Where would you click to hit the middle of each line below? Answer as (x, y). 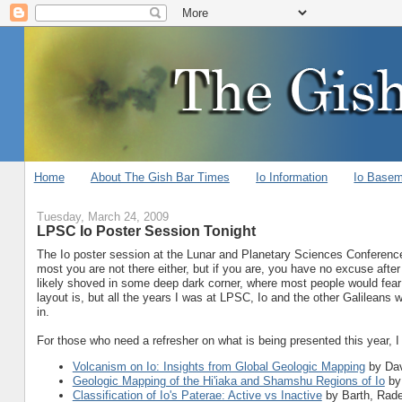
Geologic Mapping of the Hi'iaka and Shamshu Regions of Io (228, 380)
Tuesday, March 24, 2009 (102, 217)
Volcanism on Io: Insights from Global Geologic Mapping (218, 366)
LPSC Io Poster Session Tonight (146, 231)
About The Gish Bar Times (160, 177)
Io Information (292, 177)
